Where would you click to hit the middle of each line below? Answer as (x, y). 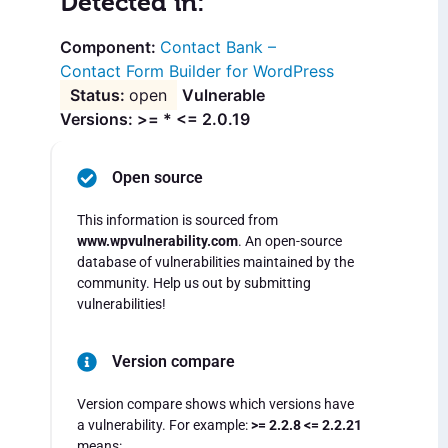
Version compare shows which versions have (215, 403)
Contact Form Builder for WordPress (197, 71)
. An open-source (290, 241)
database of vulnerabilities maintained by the (215, 262)
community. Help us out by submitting (194, 283)
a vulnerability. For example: (164, 424)
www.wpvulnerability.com (157, 241)
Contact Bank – (218, 47)
